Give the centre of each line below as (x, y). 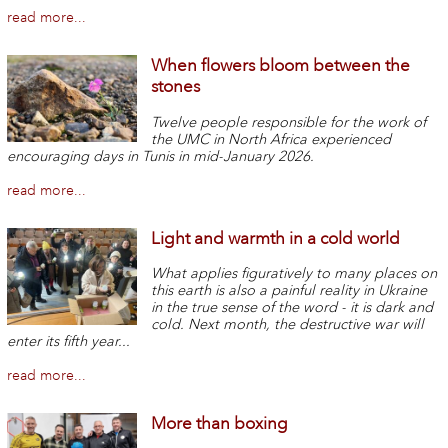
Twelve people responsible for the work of (289, 122)
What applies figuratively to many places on (294, 274)
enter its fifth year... (68, 342)
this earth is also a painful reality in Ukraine (289, 291)
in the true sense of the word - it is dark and (292, 308)
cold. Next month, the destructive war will (288, 325)
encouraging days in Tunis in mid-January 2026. (162, 156)
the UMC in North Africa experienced (271, 139)
